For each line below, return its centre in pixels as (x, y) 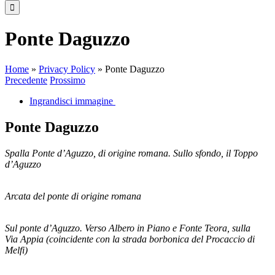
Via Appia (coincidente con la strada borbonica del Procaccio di (130, 239)
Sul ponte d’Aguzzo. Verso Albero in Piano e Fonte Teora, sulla (128, 228)
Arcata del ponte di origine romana (73, 196)
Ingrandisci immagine (71, 101)
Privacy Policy (67, 69)
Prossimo (68, 80)
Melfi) (16, 250)
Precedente (26, 80)
